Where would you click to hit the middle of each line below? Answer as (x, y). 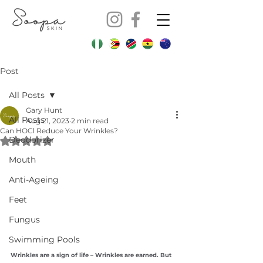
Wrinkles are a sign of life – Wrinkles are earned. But (92, 255)
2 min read (90, 121)
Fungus (24, 220)
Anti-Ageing (34, 180)
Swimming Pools (44, 240)
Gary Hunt (44, 110)
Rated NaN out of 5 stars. (77, 140)
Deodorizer (32, 140)
